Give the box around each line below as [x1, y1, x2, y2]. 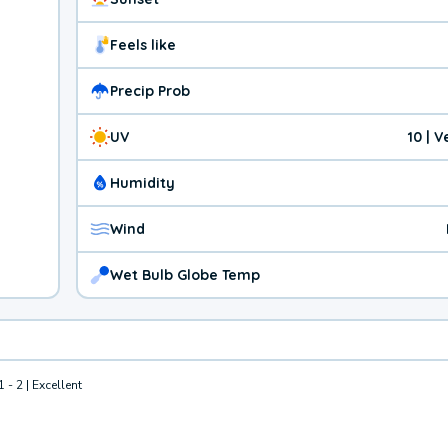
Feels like [110, 35, 176, 54]
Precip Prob [110, 81, 190, 100]
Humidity [110, 173, 175, 192]
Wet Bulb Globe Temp [110, 265, 260, 284]
